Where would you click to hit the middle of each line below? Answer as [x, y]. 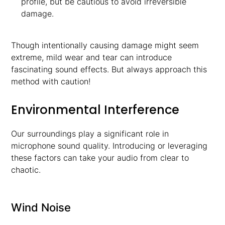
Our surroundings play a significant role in [90, 134]
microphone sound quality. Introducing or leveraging [109, 146]
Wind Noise [41, 207]
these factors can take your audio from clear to [100, 158]
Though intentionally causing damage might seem [105, 45]
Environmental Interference [95, 110]
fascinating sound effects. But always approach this [109, 69]
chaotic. [26, 170]
